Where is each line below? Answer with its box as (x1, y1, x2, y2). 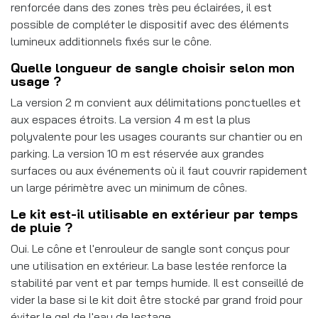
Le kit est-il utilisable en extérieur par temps (11, 205, 298, 222)
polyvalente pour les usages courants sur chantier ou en (11, 128, 302, 143)
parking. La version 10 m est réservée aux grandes (11, 146, 264, 160)
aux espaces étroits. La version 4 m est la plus (11, 111, 251, 126)
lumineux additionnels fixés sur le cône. (11, 33, 212, 48)
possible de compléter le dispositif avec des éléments (11, 16, 289, 31)
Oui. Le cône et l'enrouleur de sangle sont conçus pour (11, 241, 290, 256)
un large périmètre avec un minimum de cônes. (11, 180, 247, 194)
